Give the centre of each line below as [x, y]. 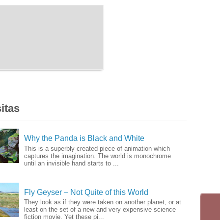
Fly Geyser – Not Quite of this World [86, 192]
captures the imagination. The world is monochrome [97, 156]
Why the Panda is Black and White [84, 138]
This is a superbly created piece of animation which [97, 148]
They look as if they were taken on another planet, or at [103, 202]
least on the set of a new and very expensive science [100, 209]
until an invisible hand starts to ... [71, 163]
